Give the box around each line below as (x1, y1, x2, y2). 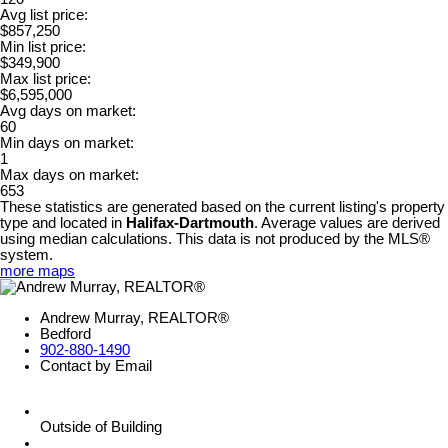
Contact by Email (40, 358, 152, 375)
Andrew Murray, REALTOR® (40, 310, 229, 327)
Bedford (40, 326, 91, 343)
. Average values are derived (254, 215, 440, 232)
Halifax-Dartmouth (126, 215, 254, 232)
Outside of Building (40, 419, 162, 436)
